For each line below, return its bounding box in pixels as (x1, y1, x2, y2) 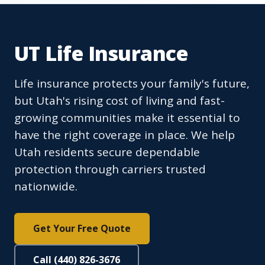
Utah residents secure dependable (14, 144, 200, 160)
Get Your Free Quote (33, 222, 131, 235)
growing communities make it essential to (14, 110, 240, 126)
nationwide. (14, 179, 77, 195)
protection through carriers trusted (14, 161, 206, 177)
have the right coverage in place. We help (14, 127, 235, 143)
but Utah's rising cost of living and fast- (14, 93, 225, 109)
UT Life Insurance (14, 40, 188, 67)
